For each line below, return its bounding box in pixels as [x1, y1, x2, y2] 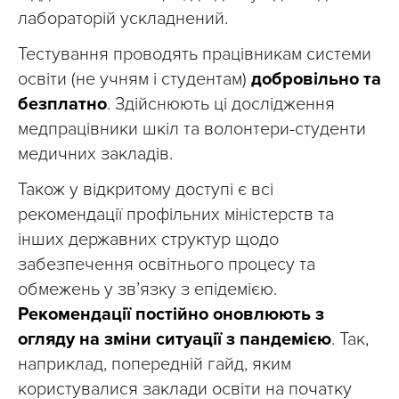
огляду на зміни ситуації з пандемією [18, 329, 331, 351]
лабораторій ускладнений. [18, 8, 228, 30]
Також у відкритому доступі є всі [18, 179, 273, 201]
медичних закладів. [18, 143, 173, 166]
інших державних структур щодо [18, 229, 279, 251]
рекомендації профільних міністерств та [18, 204, 334, 226]
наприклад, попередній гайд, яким [18, 354, 291, 376]
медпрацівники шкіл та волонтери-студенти [18, 118, 366, 141]
